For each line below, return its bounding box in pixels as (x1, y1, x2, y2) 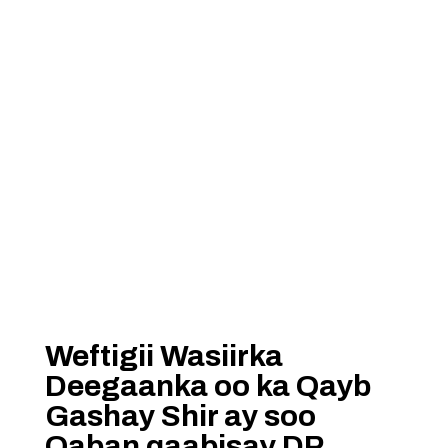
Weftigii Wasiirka (44, 340, 283, 372)
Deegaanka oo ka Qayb (44, 370, 371, 402)
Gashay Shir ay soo (44, 400, 316, 432)
